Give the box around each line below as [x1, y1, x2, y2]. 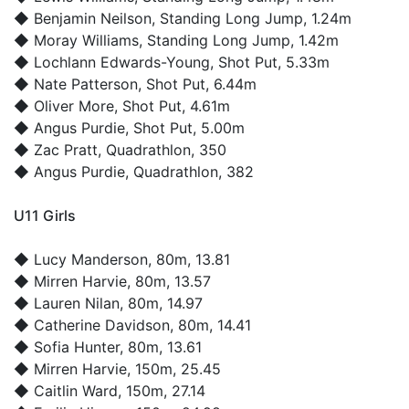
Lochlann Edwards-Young [34, 52, 210, 71]
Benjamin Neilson [34, 8, 152, 27]
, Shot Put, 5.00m [125, 118, 245, 137]
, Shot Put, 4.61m [114, 96, 230, 115]
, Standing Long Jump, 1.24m [152, 8, 351, 27]
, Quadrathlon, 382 [125, 162, 254, 181]
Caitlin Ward [34, 381, 118, 400]
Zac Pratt [34, 140, 98, 159]
